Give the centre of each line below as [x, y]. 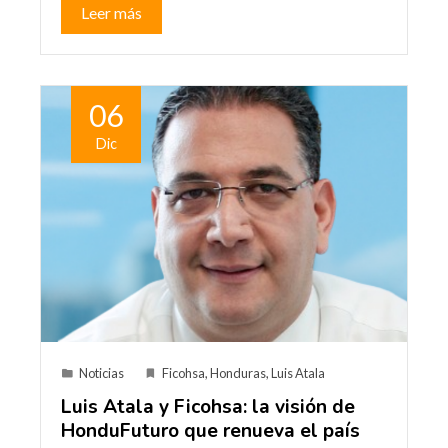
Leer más [111, 12]
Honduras [238, 372]
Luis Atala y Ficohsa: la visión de [208, 406]
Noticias [101, 372]
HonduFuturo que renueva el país [210, 430]
